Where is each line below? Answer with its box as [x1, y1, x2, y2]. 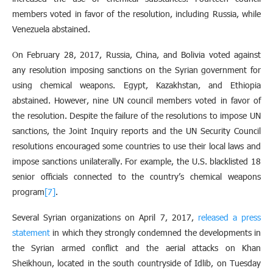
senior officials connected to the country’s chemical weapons [12, 170, 261, 182]
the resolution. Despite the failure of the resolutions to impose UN [12, 109, 261, 121]
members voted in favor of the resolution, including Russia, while [12, 7, 261, 19]
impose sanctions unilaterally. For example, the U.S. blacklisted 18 [12, 155, 261, 167]
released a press [197, 211, 261, 223]
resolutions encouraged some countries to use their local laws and [12, 140, 261, 152]
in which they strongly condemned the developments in [50, 226, 261, 238]
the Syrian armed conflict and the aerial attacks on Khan [12, 241, 261, 253]
